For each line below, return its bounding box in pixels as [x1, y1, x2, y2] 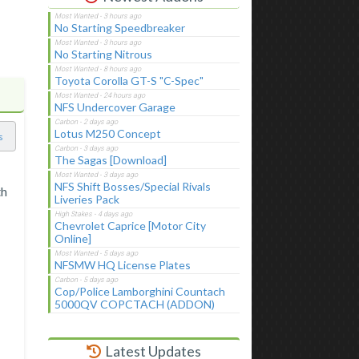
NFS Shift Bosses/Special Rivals [54, 179, 211, 193]
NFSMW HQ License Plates [54, 257, 191, 272]
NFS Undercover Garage [54, 99, 175, 114]
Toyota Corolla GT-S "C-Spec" [54, 73, 204, 87]
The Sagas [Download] [54, 152, 167, 167]
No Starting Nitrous [54, 46, 152, 61]
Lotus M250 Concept [54, 126, 161, 140]
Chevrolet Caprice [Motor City [54, 218, 206, 232]
